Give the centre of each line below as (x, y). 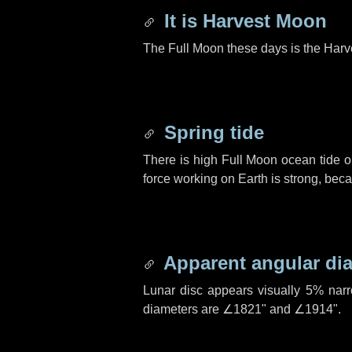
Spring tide (211, 132)
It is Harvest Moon (243, 21)
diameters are (183, 309)
